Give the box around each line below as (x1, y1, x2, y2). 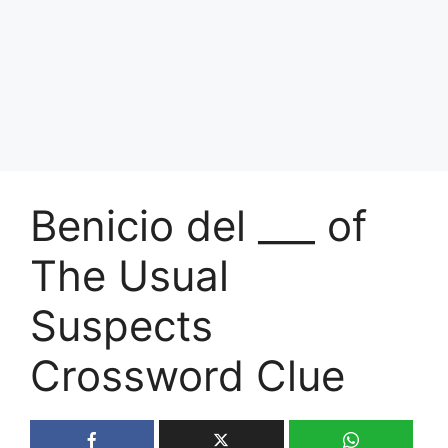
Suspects (30, 299, 213, 351)
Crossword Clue (30, 349, 345, 401)
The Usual (30, 249, 229, 301)
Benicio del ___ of (30, 199, 367, 251)
